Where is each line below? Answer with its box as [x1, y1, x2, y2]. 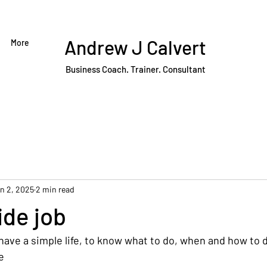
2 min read [36, 184, 74, 195]
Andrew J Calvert [64, 36, 207, 58]
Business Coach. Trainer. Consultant [65, 64, 206, 74]
